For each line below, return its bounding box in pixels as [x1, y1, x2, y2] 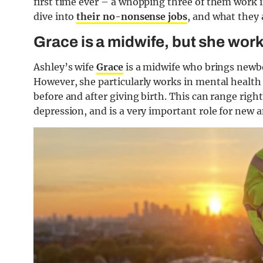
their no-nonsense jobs [76, 11, 187, 23]
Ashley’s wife [33, 61, 97, 73]
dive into [33, 11, 77, 23]
